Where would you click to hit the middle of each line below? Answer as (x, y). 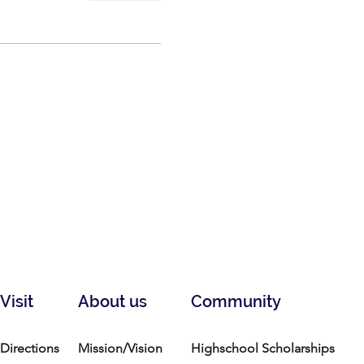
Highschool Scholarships (263, 348)
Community (236, 301)
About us (113, 301)
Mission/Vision (120, 348)
